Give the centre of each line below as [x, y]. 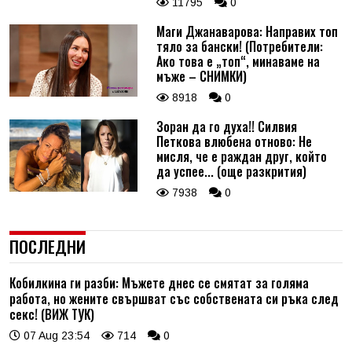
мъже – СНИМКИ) [201, 77]
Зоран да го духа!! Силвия [226, 127]
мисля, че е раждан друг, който [241, 157]
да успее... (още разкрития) [231, 172]
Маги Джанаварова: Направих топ [247, 32]
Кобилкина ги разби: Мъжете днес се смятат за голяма [159, 283]
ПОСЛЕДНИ [48, 247]
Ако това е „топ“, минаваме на [238, 62]
